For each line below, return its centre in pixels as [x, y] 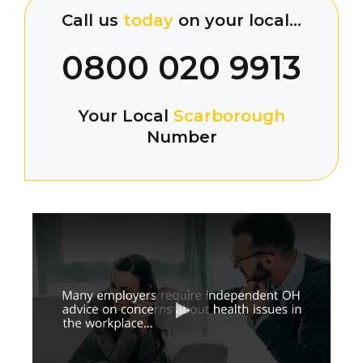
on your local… [240, 20]
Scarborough [229, 115]
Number [181, 137]
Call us [92, 20]
